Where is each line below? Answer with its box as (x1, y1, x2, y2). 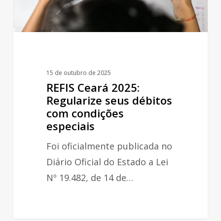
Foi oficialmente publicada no (46, 140, 172, 152)
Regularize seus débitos (46, 92, 172, 108)
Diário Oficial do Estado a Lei (46, 155, 168, 168)
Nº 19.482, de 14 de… (46, 171, 133, 184)
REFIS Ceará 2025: (46, 79, 140, 95)
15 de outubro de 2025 (46, 68, 111, 77)
